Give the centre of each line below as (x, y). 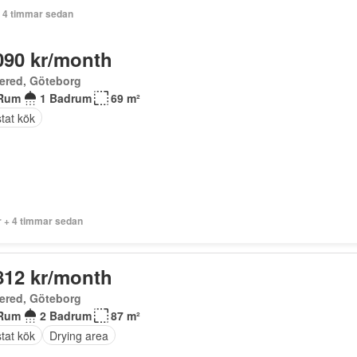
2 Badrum (65, 316)
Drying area (78, 335)
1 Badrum (65, 98)
